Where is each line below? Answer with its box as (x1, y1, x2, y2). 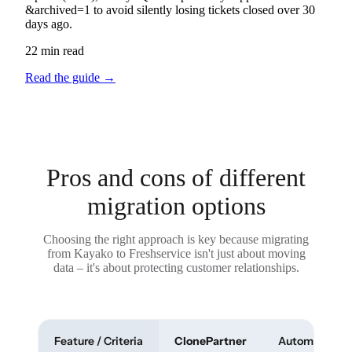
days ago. (25, 17, 72, 31)
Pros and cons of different (46, 163, 306, 192)
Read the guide (25, 71, 103, 85)
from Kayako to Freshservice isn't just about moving (46, 247, 306, 261)
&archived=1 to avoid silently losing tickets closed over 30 (25, 3, 315, 17)
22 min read (25, 44, 84, 58)
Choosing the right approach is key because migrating (43, 233, 309, 247)
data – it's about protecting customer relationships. (53, 261, 299, 275)
